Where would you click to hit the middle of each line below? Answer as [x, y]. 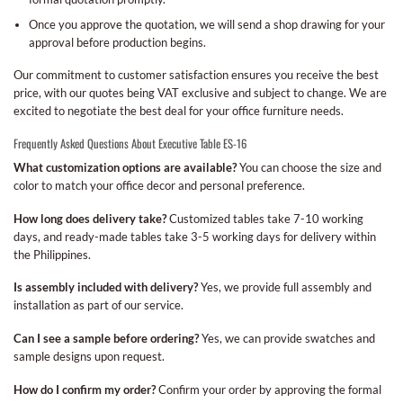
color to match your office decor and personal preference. [159, 186]
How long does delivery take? [90, 218]
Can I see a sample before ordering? [106, 339]
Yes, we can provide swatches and [287, 339]
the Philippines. [52, 254]
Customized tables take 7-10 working [265, 218]
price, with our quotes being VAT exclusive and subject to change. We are [200, 93]
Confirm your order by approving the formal [269, 389]
